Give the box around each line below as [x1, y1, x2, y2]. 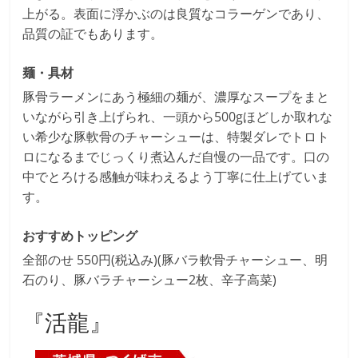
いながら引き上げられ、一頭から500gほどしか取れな [22, 107, 333, 125]
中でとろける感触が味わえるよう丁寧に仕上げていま [22, 167, 330, 185]
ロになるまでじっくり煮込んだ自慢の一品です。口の [22, 147, 330, 165]
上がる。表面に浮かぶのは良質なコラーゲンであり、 [22, 4, 330, 22]
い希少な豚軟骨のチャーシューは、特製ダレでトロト [22, 127, 330, 145]
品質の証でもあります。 [22, 24, 164, 42]
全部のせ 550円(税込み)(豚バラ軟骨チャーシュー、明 [22, 250, 328, 268]
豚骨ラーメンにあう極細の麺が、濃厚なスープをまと [22, 87, 330, 105]
